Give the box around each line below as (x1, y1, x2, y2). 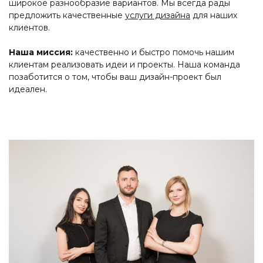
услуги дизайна (125, 10, 190, 21)
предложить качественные (9, 10, 125, 21)
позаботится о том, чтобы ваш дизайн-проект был (9, 72, 221, 82)
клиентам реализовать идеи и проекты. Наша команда (9, 59, 240, 70)
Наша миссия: (9, 47, 73, 58)
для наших (190, 10, 237, 21)
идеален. (9, 84, 47, 95)
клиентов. (9, 22, 50, 33)
